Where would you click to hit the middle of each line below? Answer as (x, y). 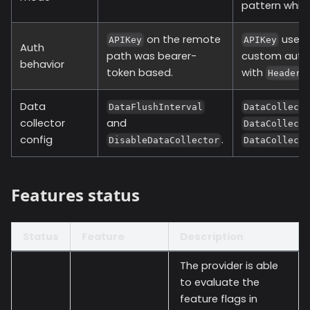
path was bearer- (152, 56)
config (36, 139)
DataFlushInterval (156, 107)
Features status (75, 194)
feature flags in (219, 299)
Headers (288, 73)
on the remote (183, 39)
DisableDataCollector (164, 140)
